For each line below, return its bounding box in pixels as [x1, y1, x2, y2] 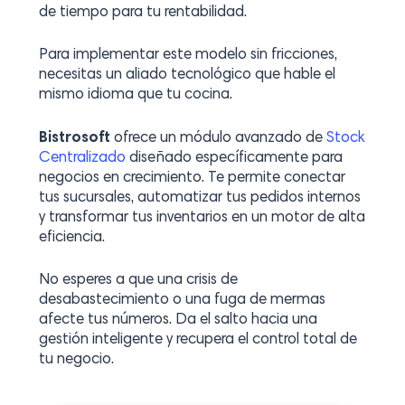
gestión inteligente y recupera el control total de [38, 333, 357, 348]
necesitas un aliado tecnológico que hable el [38, 68, 335, 83]
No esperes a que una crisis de [38, 273, 238, 288]
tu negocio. [38, 353, 114, 368]
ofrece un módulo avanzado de [109, 130, 323, 146]
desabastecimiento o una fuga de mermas [38, 293, 325, 308]
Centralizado [38, 150, 126, 166]
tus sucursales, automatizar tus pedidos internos [38, 190, 361, 206]
